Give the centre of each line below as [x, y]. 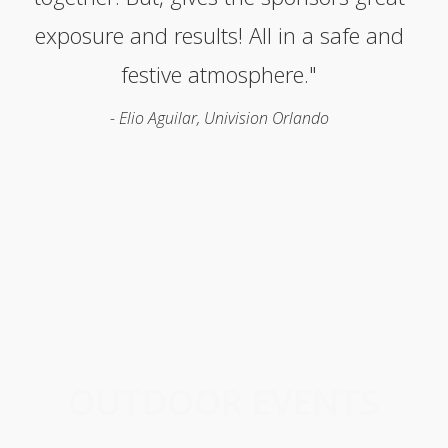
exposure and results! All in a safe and [219, 35]
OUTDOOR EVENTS [224, 402]
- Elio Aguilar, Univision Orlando [219, 118]
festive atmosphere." [219, 74]
